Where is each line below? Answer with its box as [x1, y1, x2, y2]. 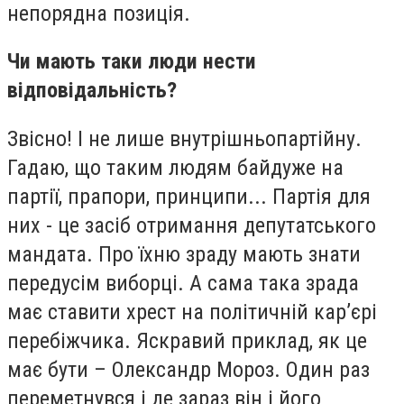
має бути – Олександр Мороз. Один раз [7, 356, 370, 382]
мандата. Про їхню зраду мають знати [7, 241, 361, 267]
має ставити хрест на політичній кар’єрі [7, 298, 377, 325]
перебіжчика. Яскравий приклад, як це [7, 327, 367, 353]
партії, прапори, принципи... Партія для [7, 183, 371, 209]
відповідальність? [7, 78, 177, 104]
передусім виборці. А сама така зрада [7, 270, 359, 296]
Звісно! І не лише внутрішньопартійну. [7, 125, 362, 151]
